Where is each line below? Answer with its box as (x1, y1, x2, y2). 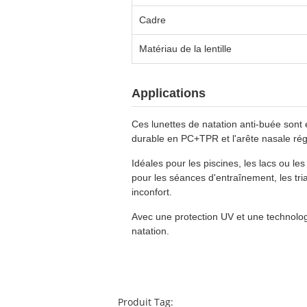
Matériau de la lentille (139, 43, 232, 54)
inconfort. (132, 186, 172, 197)
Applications (132, 86, 206, 100)
